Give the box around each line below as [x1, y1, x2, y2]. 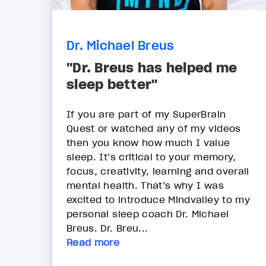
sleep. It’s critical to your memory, [66, 151, 236, 163]
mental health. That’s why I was [66, 179, 224, 192]
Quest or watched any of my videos [66, 122, 241, 135]
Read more [66, 236, 120, 249]
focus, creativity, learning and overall [66, 165, 249, 178]
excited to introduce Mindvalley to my [66, 194, 250, 206]
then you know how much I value [66, 137, 230, 149]
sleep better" [66, 76, 158, 93]
